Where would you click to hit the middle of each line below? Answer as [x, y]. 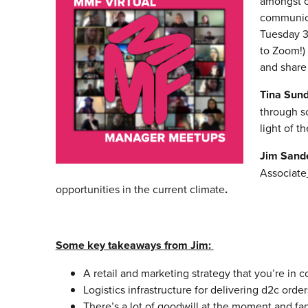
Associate [283, 173]
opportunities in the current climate [140, 189]
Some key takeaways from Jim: [134, 245]
